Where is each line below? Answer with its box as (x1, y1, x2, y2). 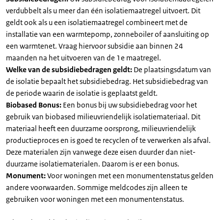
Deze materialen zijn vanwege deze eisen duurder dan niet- (6, 147, 195, 157)
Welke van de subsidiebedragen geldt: (6, 65, 134, 74)
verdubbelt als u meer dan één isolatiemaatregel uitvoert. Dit (6, 6, 200, 15)
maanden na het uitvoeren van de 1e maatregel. (6, 53, 161, 62)
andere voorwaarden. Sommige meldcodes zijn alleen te (6, 183, 188, 192)
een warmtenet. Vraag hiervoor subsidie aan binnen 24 (6, 41, 183, 51)
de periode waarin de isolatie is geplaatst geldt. (6, 88, 158, 98)
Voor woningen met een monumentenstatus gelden (47, 171, 214, 180)
